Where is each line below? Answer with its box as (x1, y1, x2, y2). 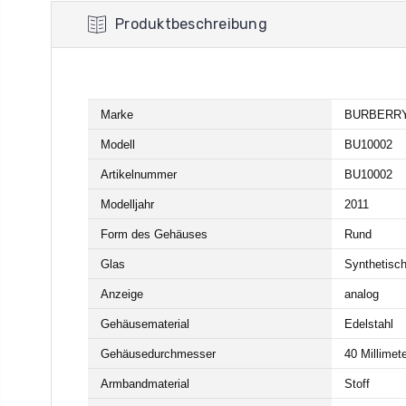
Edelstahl (344, 317, 393, 331)
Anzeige (101, 287, 143, 301)
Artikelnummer (101, 168, 177, 181)
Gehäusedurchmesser (101, 347, 216, 361)
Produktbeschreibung (115, 15, 267, 33)
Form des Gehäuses (101, 227, 208, 241)
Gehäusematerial (101, 317, 189, 331)
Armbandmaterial (101, 377, 189, 391)
